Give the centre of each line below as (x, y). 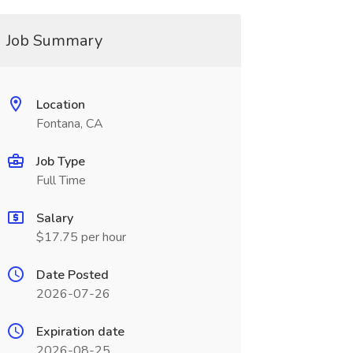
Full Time (61, 180)
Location (60, 105)
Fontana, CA (69, 124)
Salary (54, 218)
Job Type (60, 162)
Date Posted (72, 275)
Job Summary (54, 41)
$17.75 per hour (81, 237)
